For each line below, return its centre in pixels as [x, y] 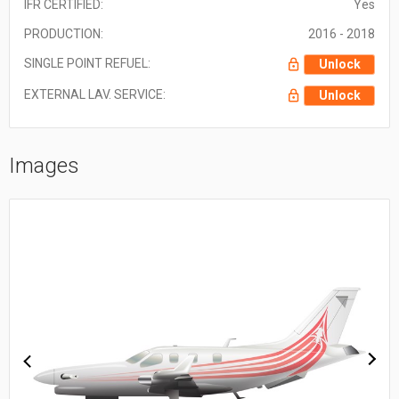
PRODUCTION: [64, 33]
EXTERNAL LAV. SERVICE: [95, 94]
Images [44, 165]
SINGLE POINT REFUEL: [87, 63]
